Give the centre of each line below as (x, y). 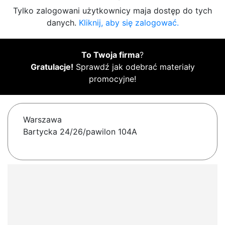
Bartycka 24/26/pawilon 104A (80, 132)
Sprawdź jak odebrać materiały (134, 67)
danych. (63, 23)
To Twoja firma (110, 55)
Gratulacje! (52, 67)
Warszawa (42, 120)
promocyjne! (113, 79)
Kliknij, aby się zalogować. (129, 23)
